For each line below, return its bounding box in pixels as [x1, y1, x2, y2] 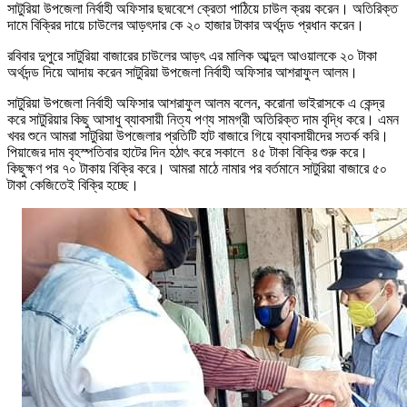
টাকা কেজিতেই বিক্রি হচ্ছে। [7, 176, 139, 193]
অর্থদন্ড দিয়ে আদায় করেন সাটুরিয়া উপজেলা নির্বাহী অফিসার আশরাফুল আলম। [7, 64, 358, 80]
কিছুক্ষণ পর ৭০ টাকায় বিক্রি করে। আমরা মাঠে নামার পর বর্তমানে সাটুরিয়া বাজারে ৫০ [7, 160, 387, 176]
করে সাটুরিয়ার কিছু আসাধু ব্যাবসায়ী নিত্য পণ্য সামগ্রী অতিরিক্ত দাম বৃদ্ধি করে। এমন [7, 111, 399, 127]
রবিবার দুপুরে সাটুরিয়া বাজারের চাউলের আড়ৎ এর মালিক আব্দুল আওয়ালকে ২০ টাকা [7, 47, 377, 64]
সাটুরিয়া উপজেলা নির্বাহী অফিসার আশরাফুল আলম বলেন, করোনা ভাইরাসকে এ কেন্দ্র [7, 94, 384, 111]
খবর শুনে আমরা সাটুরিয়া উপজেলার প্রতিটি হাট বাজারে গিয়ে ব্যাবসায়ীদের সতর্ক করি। [7, 127, 389, 144]
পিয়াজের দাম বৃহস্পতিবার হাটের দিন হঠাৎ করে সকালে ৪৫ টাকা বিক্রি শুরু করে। [7, 144, 368, 160]
